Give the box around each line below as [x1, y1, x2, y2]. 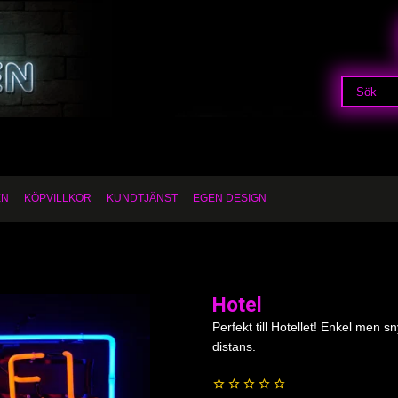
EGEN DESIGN [193, 192, 267, 204]
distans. [212, 339, 256, 354]
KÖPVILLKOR [24, 192, 92, 204]
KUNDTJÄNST [107, 192, 178, 204]
